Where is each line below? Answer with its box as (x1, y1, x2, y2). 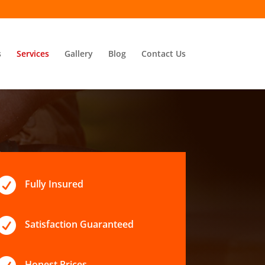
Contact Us (141, 48, 186, 59)
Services (16, 48, 49, 59)
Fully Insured (25, 177, 84, 190)
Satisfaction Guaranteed (25, 218, 134, 231)
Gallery (64, 48, 93, 59)
